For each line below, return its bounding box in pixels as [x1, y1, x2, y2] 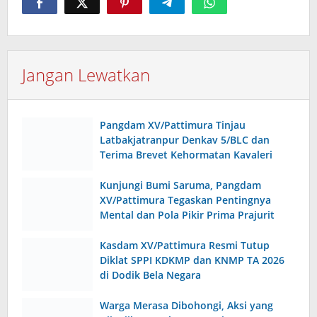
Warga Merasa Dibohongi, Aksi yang [100, 299, 273, 313]
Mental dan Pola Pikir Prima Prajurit [100, 208, 275, 222]
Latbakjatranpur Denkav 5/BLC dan [100, 133, 270, 147]
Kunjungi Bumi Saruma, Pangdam [100, 178, 261, 192]
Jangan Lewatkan [22, 63, 150, 87]
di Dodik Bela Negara [100, 268, 201, 282]
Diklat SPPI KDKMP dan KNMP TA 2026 [100, 253, 284, 267]
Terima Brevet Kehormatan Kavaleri [100, 148, 272, 162]
